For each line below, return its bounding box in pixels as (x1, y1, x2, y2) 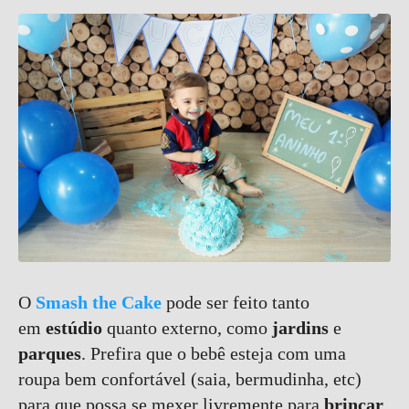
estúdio (41, 318, 102, 338)
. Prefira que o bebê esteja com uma (81, 343, 346, 363)
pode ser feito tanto (162, 292, 309, 312)
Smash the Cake (36, 292, 162, 312)
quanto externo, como (102, 318, 272, 338)
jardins (272, 318, 329, 338)
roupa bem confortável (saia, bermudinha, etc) (18, 369, 362, 389)
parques (18, 343, 81, 363)
